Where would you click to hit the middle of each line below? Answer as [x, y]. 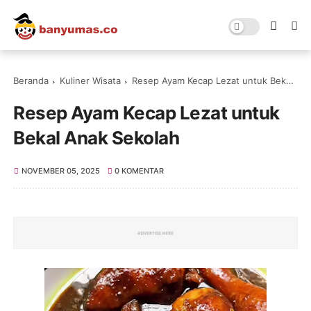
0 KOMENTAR [140, 171]
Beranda [31, 81]
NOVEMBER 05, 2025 [60, 171]
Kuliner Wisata [91, 81]
